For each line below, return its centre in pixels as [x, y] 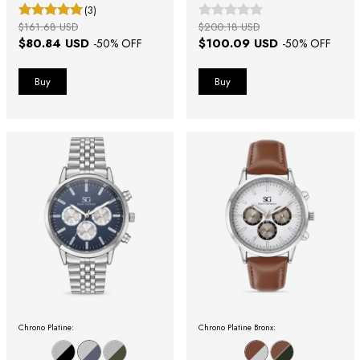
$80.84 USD [55, 44]
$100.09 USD [240, 44]
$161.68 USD [48, 27]
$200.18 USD [229, 27]
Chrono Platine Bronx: [237, 327]
